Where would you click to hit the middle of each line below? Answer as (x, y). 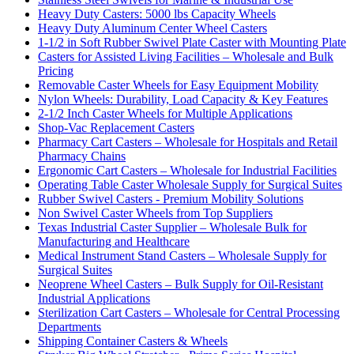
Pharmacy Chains (82, 156)
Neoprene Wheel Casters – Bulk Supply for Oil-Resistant (181, 284)
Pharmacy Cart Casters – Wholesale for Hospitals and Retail (188, 141)
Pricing (56, 70)
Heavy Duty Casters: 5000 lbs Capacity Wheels (157, 13)
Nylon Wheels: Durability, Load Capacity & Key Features (183, 99)
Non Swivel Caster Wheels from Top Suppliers (155, 213)
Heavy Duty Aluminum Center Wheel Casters (153, 28)
